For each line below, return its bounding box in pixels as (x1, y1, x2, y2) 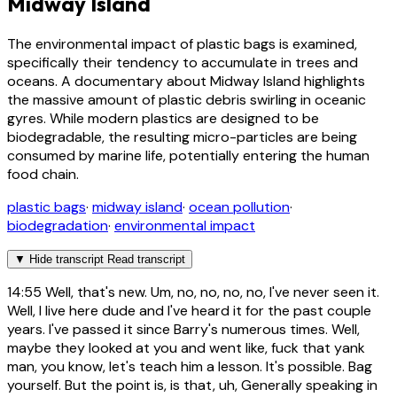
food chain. (7, 165, 79, 184)
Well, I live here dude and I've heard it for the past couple (7, 301, 371, 321)
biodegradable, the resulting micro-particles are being (7, 128, 357, 147)
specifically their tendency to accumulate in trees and (7, 53, 358, 73)
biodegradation (7, 216, 108, 236)
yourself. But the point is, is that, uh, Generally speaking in (7, 376, 378, 395)
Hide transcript (29, 253, 104, 267)
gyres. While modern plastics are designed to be (7, 109, 319, 128)
